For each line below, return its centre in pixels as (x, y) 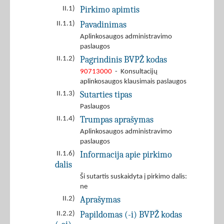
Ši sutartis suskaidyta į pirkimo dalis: (133, 177)
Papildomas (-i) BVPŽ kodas (131, 215)
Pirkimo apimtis (110, 10)
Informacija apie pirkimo (126, 155)
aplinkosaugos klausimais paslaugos (133, 82)
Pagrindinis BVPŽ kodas (123, 60)
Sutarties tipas (106, 95)
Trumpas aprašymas (117, 120)
